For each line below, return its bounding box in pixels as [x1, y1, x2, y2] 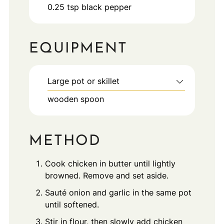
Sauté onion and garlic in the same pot [44, 187, 191, 197]
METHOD [28, 133, 101, 148]
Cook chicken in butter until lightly [44, 158, 175, 168]
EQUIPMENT [28, 41, 127, 56]
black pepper [81, 1, 131, 12]
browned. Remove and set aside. [44, 170, 168, 180]
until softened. [44, 199, 99, 209]
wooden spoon [47, 94, 104, 104]
